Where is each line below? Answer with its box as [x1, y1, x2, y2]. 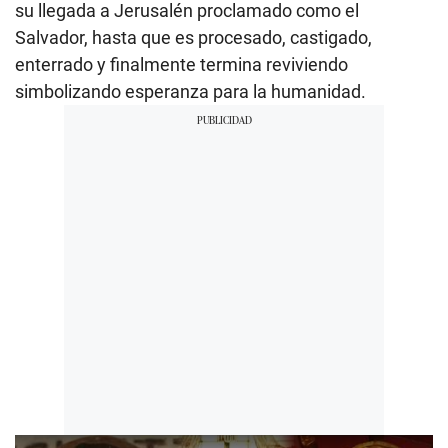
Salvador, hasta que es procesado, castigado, [15, 26, 372, 48]
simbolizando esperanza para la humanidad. [15, 80, 366, 102]
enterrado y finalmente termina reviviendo [15, 53, 348, 75]
